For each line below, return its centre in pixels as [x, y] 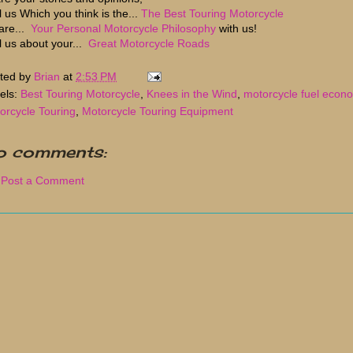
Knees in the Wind [192, 93]
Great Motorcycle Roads [149, 43]
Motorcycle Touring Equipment [158, 111]
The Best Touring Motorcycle [212, 13]
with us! [236, 28]
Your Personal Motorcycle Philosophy [123, 28]
